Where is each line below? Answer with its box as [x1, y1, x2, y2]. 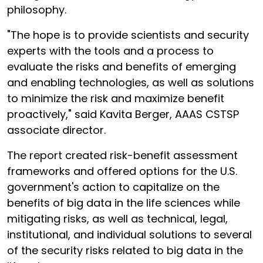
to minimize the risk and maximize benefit [7, 91, 224, 106]
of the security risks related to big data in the [7, 243, 243, 258]
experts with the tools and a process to [7, 43, 214, 58]
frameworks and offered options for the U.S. [7, 164, 237, 178]
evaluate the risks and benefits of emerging [7, 59, 236, 74]
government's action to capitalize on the [7, 180, 220, 194]
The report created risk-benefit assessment [7, 148, 238, 163]
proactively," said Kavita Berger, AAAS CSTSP [7, 107, 239, 122]
